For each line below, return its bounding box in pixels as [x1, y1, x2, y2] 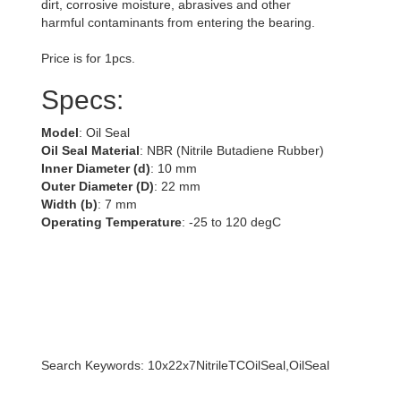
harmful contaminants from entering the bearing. [41, 15, 315, 30]
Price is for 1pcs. [41, 51, 135, 65]
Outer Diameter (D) [41, 179, 154, 193]
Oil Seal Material [41, 143, 140, 158]
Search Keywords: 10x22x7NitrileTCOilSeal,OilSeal [41, 358, 329, 372]
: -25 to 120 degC [182, 215, 281, 229]
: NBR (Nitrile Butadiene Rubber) [140, 143, 324, 158]
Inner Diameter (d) [41, 161, 150, 175]
